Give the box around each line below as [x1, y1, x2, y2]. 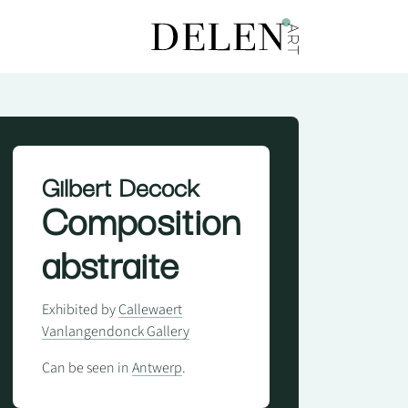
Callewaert [117, 300, 182, 320]
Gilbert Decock [41, 166, 199, 205]
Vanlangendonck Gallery [41, 321, 189, 342]
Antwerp [131, 358, 182, 378]
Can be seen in [41, 358, 132, 378]
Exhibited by [41, 300, 118, 320]
